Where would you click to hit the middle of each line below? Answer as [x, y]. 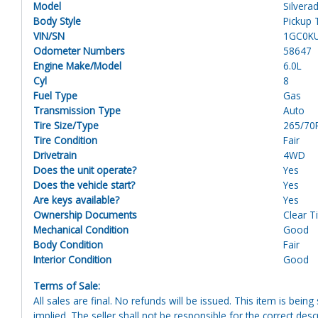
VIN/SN [49, 35]
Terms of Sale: [67, 285]
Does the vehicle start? [84, 185]
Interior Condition [72, 259]
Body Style [57, 21]
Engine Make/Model [77, 65]
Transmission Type [77, 110]
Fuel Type [55, 95]
